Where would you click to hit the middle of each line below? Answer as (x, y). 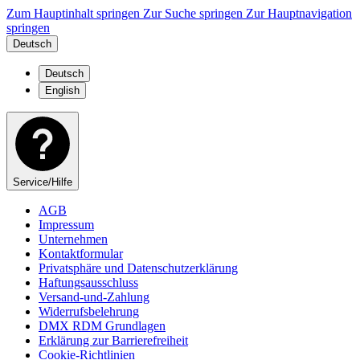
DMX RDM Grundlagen (102, 326)
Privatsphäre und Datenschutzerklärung (138, 268)
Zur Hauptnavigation (299, 13)
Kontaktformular (81, 254)
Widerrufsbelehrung (89, 311)
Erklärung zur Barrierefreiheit (113, 340)
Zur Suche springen (194, 13)
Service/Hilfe (43, 182)
